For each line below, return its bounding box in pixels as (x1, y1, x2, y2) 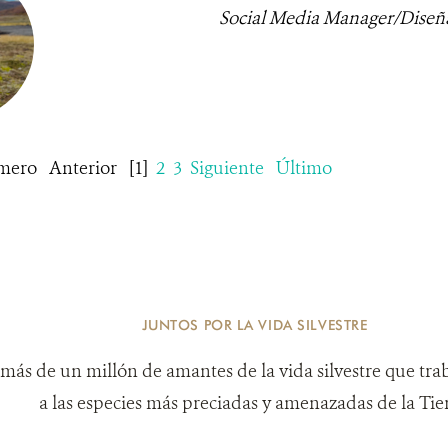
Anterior (48, 155, 117, 180)
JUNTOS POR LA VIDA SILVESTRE (141, 316, 368, 333)
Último (275, 155, 332, 180)
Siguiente (189, 155, 264, 180)
